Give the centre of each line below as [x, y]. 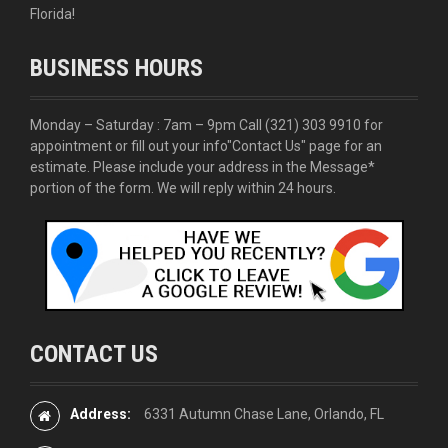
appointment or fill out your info [128, 145]
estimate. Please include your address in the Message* [202, 166]
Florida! [52, 13]
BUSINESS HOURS [116, 67]
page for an [344, 145]
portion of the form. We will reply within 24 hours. [183, 187]
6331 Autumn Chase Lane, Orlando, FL [264, 413]
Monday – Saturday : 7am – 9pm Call [147, 124]
